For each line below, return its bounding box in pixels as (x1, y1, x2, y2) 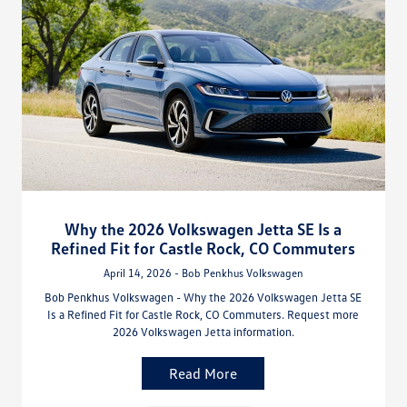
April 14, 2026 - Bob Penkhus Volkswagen (103, 265, 303, 280)
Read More (169, 363, 238, 382)
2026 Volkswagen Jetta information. (112, 323, 294, 339)
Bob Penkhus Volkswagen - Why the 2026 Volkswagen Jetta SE (45, 289, 362, 304)
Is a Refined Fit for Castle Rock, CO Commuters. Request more (47, 306, 360, 322)
